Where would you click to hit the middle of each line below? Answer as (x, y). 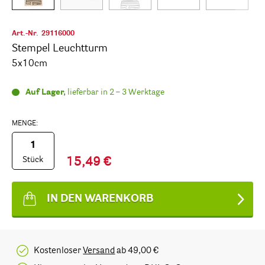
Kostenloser (59, 251)
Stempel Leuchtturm (60, 49)
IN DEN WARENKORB (100, 199)
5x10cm (30, 64)
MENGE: (25, 124)
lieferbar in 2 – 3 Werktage (116, 92)
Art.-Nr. (25, 34)
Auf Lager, (46, 92)
